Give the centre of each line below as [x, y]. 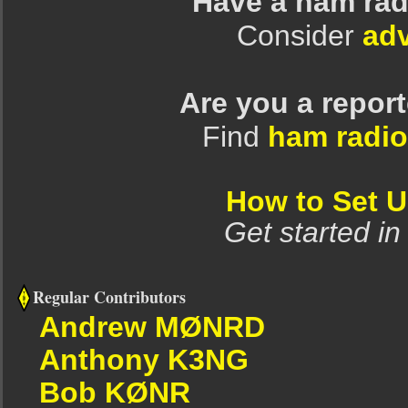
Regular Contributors [109, 296]
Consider [300, 35]
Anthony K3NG [144, 359]
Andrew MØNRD [152, 327]
